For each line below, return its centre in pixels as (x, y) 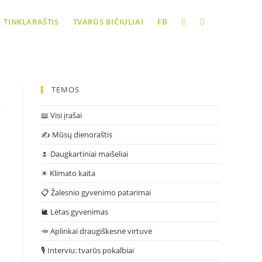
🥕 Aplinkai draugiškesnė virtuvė (96, 231)
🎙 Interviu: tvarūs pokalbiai (87, 250)
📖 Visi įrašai (61, 115)
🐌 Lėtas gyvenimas (75, 212)
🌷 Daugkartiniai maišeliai (85, 154)
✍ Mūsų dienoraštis (77, 135)
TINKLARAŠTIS (31, 22)
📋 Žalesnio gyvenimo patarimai (96, 192)
